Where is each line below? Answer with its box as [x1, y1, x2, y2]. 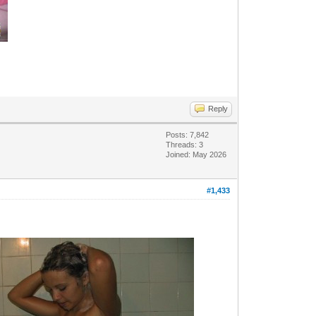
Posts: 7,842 [166, 130, 209, 139]
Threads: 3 [166, 140, 204, 149]
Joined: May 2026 [166, 150, 227, 159]
